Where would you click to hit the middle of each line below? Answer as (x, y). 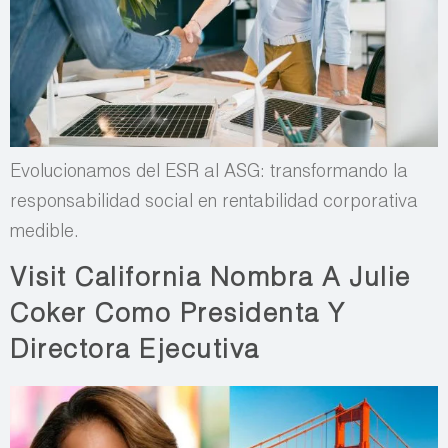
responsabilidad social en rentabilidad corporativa (214, 202)
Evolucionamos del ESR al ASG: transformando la (209, 172)
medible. (44, 232)
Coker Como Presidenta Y (178, 316)
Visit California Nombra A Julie (210, 280)
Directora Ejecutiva (135, 352)
